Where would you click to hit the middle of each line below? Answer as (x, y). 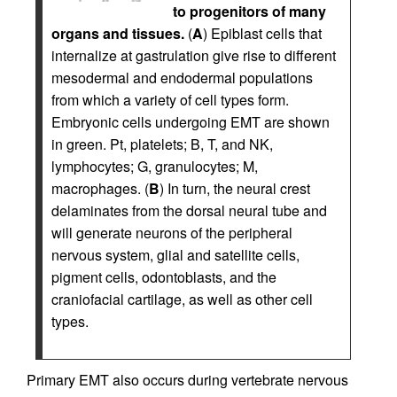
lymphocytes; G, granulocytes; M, (155, 166)
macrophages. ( (100, 188)
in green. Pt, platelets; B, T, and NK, (162, 144)
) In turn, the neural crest (235, 188)
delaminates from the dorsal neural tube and (189, 210)
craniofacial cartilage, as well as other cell (182, 299)
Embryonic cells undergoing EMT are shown (191, 122)
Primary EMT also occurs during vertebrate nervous (187, 380)
